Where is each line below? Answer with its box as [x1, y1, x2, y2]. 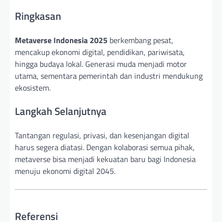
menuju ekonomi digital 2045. [15, 165, 115, 177]
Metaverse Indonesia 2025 [15, 34, 108, 46]
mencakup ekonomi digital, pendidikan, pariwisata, [15, 46, 185, 58]
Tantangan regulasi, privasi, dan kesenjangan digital [15, 129, 189, 142]
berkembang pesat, [108, 34, 173, 46]
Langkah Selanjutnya [15, 103, 107, 119]
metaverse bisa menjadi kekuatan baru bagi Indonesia [15, 153, 196, 166]
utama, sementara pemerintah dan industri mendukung [15, 69, 203, 82]
